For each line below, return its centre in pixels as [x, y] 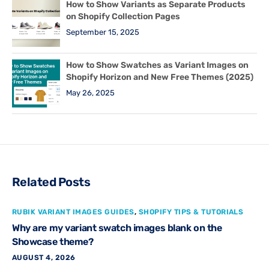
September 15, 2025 [103, 32]
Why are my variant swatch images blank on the [117, 228]
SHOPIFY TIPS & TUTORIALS [191, 212]
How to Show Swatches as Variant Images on [157, 65]
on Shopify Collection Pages [123, 16]
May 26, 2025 [90, 92]
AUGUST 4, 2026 [44, 257]
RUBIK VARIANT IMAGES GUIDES [73, 212]
